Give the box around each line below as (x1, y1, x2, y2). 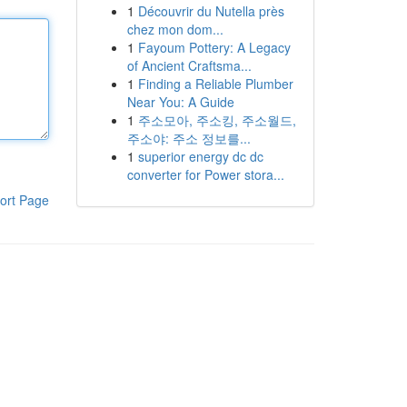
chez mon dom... (126, 20, 223, 38)
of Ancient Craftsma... (126, 56, 252, 74)
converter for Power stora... (126, 165, 284, 184)
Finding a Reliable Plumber (137, 74, 293, 93)
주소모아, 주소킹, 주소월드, (137, 111, 296, 129)
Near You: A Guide (126, 93, 234, 111)
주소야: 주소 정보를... (126, 129, 251, 147)
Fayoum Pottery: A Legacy (137, 38, 291, 56)
